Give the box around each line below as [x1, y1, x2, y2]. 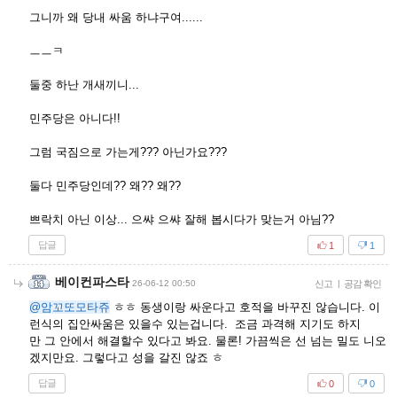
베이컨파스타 [55, 275, 129, 289]
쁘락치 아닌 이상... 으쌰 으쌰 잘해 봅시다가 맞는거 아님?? [29, 213, 334, 226]
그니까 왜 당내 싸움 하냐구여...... [29, 11, 203, 24]
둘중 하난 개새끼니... [29, 78, 139, 91]
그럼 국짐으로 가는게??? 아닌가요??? [29, 145, 227, 159]
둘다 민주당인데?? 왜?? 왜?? [29, 179, 181, 192]
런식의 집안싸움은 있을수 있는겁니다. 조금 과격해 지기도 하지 [29, 317, 361, 331]
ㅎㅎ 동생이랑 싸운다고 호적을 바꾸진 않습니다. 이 [110, 300, 380, 314]
